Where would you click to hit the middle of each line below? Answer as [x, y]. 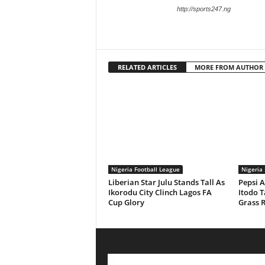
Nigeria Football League [145, 169]
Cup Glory [126, 202]
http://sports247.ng [203, 9]
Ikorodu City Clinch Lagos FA [160, 192]
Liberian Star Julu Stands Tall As [166, 182]
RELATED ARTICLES [147, 67]
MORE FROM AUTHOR [229, 67]
